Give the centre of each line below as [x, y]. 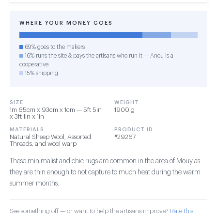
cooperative [34, 64]
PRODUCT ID [134, 130]
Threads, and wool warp [43, 144]
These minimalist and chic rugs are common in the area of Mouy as [105, 161]
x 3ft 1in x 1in [27, 116]
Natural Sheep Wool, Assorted [50, 137]
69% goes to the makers [54, 47]
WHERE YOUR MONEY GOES [66, 23]
